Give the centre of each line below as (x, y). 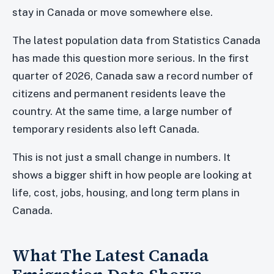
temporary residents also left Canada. (106, 129)
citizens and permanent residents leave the (119, 94)
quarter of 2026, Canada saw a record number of (133, 76)
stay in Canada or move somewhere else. (113, 13)
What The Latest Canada (110, 256)
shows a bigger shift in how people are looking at (132, 175)
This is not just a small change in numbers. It (121, 157)
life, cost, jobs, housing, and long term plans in (126, 193)
